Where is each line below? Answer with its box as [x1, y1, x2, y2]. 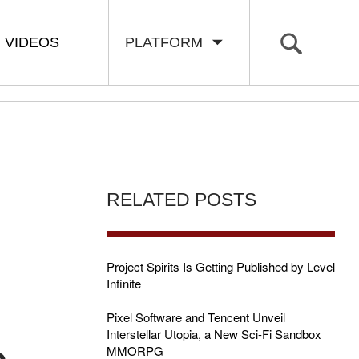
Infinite [106, 275, 141, 292]
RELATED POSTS [106, 190, 256, 210]
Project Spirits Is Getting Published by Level [106, 258, 335, 275]
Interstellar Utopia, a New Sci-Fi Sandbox [106, 325, 321, 342]
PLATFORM [125, 34, 211, 50]
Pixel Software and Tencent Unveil [106, 309, 285, 325]
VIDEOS [5, 34, 59, 50]
